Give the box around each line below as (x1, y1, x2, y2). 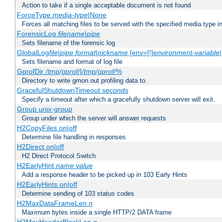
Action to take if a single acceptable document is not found (22, 1, 191, 9)
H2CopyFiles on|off (16, 124, 77, 132)
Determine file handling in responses (22, 133, 126, 141)
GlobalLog (16, 49, 49, 57)
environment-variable (153, 49, 220, 57)
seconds (102, 86, 128, 95)
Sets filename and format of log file (22, 58, 122, 66)
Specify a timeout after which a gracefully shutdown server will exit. (22, 96, 215, 104)
